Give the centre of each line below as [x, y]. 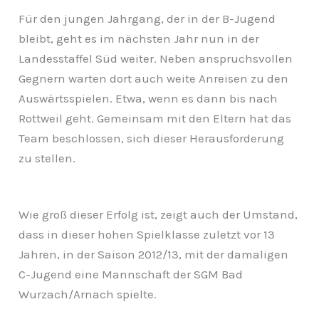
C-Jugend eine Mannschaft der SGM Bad [131, 274]
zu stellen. [47, 158]
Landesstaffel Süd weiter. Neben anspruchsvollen [156, 58]
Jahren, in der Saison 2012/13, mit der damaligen [154, 254]
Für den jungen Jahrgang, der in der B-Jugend [147, 18]
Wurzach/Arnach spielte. [88, 294]
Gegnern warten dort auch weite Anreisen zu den [154, 78]
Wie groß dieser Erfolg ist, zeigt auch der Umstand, [158, 214]
